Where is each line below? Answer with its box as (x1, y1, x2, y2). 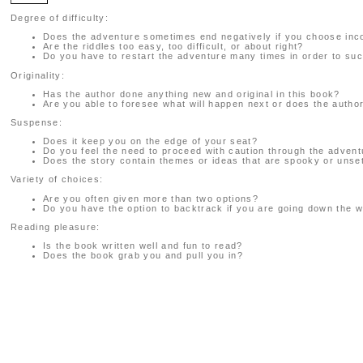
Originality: (11, 70, 65, 80)
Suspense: (11, 117, 62, 127)
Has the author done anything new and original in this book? (43, 88, 340, 99)
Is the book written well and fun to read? (43, 240, 243, 250)
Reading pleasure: (11, 221, 100, 232)
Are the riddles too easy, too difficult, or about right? (43, 41, 304, 52)
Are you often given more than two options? (43, 193, 258, 203)
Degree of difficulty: (11, 13, 109, 23)
